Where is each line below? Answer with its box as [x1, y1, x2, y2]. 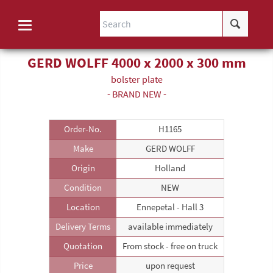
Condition [64, 182, 102, 193]
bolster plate [110, 73, 163, 86]
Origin [71, 162, 95, 174]
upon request [145, 260, 195, 271]
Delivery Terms [55, 221, 110, 232]
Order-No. [64, 123, 102, 135]
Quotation [63, 240, 102, 252]
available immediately [127, 221, 213, 232]
